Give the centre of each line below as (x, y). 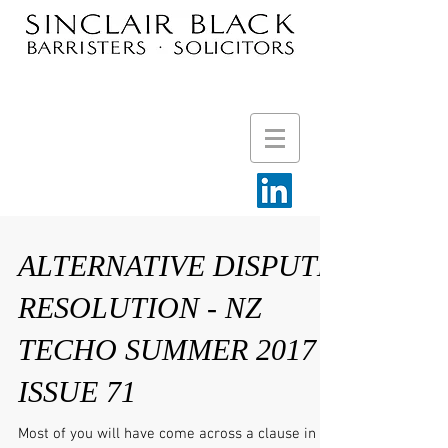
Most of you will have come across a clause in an (177, 434)
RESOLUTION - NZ (140, 307)
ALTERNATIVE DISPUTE (176, 265)
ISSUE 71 (77, 391)
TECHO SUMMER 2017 (167, 349)
